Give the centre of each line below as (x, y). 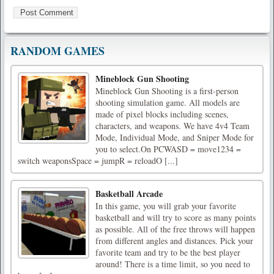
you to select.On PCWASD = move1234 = (168, 149)
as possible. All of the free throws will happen (175, 229)
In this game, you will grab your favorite (166, 206)
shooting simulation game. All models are (168, 103)
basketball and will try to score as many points (176, 218)
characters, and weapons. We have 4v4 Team (172, 126)
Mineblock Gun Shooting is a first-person (167, 91)
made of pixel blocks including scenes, (162, 114)
